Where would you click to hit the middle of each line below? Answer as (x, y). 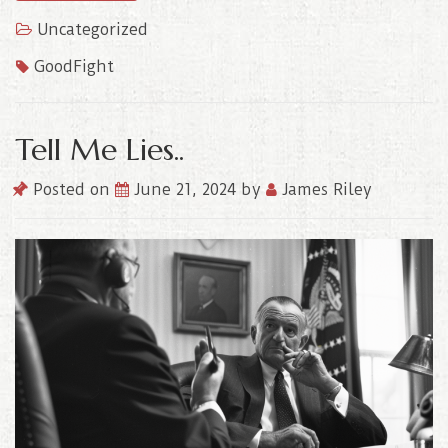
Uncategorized (92, 29)
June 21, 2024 (187, 189)
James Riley (324, 189)
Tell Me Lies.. (99, 149)
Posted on (71, 189)
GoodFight (74, 66)
